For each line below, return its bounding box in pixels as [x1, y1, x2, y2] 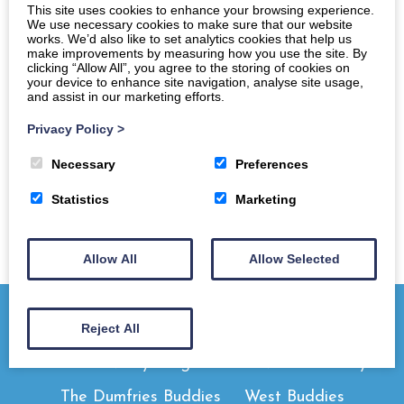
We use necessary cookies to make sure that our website [27, 16, 353, 32]
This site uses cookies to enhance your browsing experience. [27, 2, 374, 17]
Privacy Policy [27, 121, 117, 136]
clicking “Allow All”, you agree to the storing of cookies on [27, 60, 350, 75]
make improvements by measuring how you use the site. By [27, 45, 367, 60]
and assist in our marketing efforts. [27, 88, 225, 104]
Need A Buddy [256, 355, 367, 373]
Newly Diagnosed [104, 355, 234, 373]
